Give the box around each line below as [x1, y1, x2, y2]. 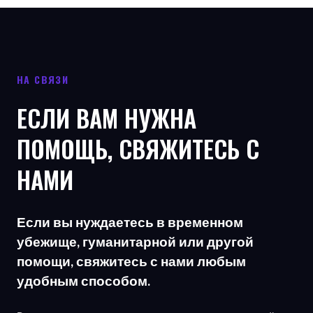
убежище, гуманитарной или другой [17, 233, 254, 250]
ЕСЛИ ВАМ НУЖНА [17, 100, 196, 136]
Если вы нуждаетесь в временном [17, 214, 243, 231]
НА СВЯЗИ [17, 72, 69, 87]
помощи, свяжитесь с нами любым [17, 253, 246, 270]
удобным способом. [17, 272, 150, 289]
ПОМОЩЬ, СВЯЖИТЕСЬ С [17, 131, 259, 167]
